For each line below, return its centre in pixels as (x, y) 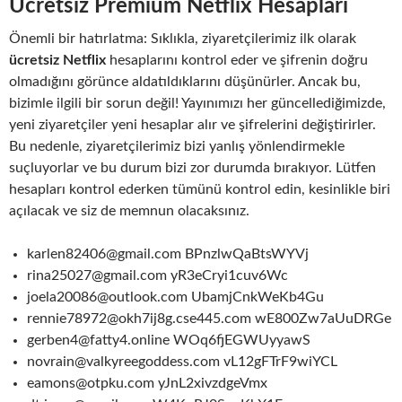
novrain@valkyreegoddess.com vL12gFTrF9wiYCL (182, 362)
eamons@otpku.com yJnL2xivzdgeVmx (147, 384)
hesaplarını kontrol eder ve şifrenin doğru (237, 61)
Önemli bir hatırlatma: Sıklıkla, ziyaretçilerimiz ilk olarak (183, 39)
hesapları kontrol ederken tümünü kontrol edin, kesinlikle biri (200, 190)
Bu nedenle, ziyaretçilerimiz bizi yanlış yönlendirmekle (177, 147)
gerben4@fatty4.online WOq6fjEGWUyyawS (169, 341)
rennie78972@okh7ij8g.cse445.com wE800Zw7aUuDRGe (209, 319)
